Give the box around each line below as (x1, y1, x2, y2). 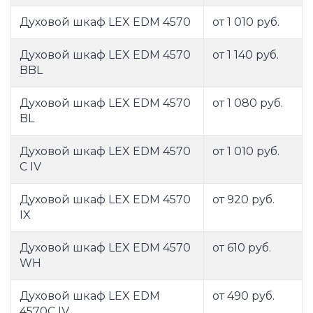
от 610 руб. (212, 241, 271, 255)
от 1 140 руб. (212, 48, 279, 62)
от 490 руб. (212, 289, 275, 303)
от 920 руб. (212, 193, 275, 207)
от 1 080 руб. (212, 96, 283, 110)
